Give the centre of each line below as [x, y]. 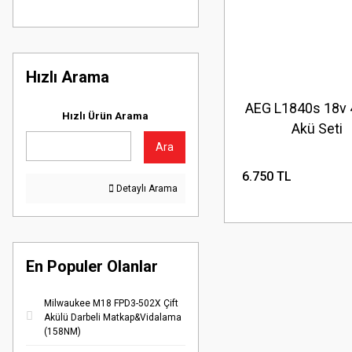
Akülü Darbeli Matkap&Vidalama [113, 317]
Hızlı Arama [68, 77]
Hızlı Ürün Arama [106, 116]
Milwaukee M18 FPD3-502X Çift [111, 303]
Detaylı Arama [145, 189]
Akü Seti [317, 128]
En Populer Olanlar [92, 266]
